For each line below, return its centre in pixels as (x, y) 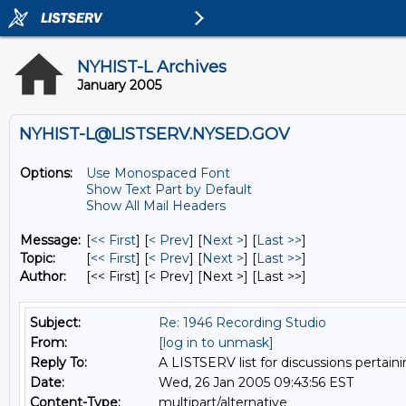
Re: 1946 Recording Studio (242, 323)
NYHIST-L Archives (152, 67)
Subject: (55, 323)
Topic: (38, 258)
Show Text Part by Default (169, 189)
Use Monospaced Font (158, 173)
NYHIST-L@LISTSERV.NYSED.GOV (155, 134)
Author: (43, 276)
